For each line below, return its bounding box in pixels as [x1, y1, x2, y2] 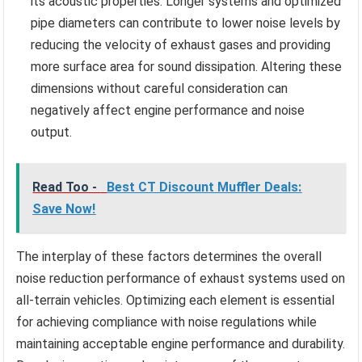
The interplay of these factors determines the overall [16, 249, 322, 265]
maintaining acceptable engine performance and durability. [16, 336, 346, 352]
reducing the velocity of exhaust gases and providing [31, 37, 331, 53]
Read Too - [32, 179, 101, 196]
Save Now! [32, 201, 96, 217]
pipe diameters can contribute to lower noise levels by [31, 15, 341, 32]
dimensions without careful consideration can [31, 81, 288, 97]
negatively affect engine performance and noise [31, 103, 305, 119]
